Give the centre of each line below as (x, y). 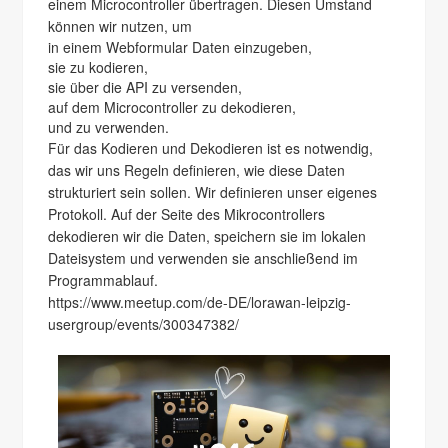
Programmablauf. (103, 280)
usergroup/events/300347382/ (144, 324)
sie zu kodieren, (100, 67)
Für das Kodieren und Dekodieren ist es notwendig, (211, 148)
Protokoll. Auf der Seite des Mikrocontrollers (187, 214)
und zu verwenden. (109, 127)
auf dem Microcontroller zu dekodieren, (172, 107)
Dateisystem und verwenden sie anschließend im (203, 258)
